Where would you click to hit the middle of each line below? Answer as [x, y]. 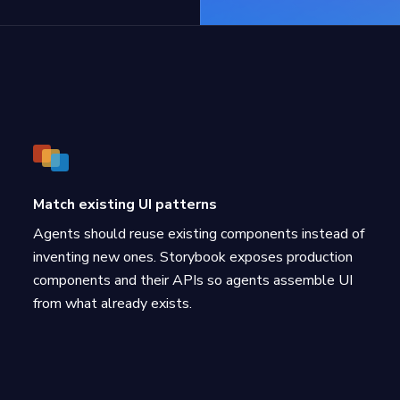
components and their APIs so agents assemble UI [193, 280]
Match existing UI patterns [125, 204]
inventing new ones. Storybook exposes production [193, 257]
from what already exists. [113, 304]
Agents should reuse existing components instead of [199, 234]
